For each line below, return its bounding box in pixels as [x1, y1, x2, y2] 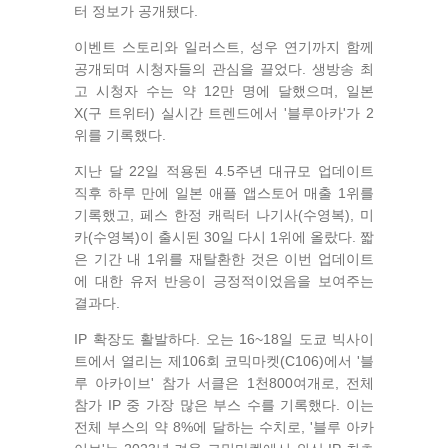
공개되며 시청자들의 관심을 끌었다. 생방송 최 [74, 61, 374, 78]
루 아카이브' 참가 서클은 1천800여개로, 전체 [74, 375, 374, 392]
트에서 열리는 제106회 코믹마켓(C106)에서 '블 [74, 353, 374, 370]
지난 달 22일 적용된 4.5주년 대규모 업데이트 [74, 163, 374, 180]
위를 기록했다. [74, 127, 166, 144]
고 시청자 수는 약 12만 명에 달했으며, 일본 [74, 83, 374, 100]
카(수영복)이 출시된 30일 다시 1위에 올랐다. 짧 [74, 229, 374, 246]
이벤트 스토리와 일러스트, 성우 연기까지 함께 [74, 39, 374, 56]
